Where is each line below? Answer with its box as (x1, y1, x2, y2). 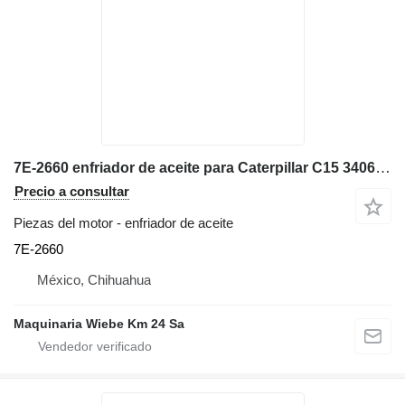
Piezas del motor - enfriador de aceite (14, 215, 233, 231)
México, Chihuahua (37, 272, 151, 288)
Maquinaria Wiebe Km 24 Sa (14, 316, 184, 332)
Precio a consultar (14, 184, 129, 200)
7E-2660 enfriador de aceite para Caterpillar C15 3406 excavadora (375, 159, 391, 177)
